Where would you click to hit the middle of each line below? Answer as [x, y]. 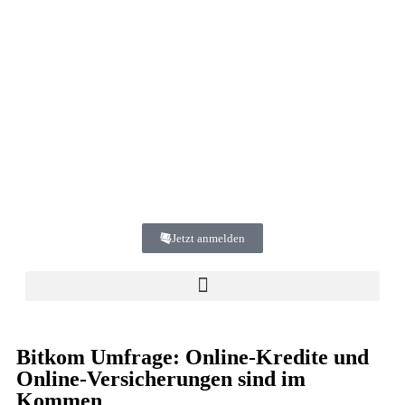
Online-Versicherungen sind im [161, 378]
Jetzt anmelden [208, 238]
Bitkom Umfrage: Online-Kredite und [193, 357]
